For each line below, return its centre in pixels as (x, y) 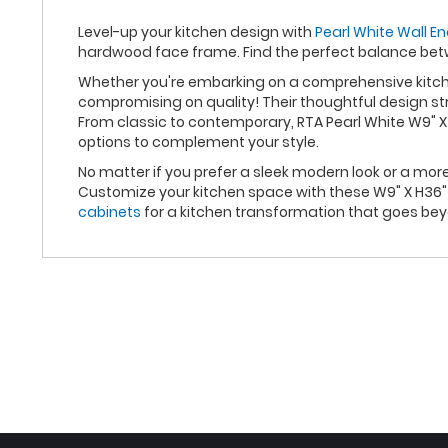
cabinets (109, 212)
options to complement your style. (198, 142)
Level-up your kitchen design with (196, 32)
